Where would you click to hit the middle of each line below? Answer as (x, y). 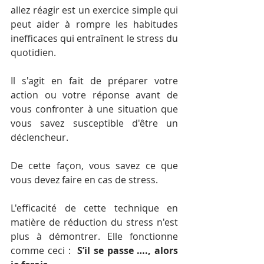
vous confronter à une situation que (94, 109)
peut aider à (43, 24)
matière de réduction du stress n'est (94, 222)
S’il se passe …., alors (128, 250)
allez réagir (35, 10)
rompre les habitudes (127, 24)
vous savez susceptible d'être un (94, 123)
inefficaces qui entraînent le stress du (94, 38)
